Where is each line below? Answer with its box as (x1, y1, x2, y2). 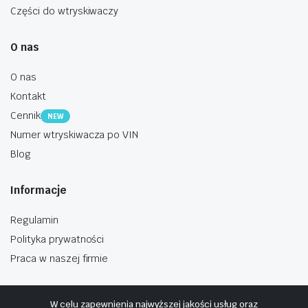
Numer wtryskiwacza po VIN (10, 129, 139, 142)
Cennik (10, 109, 41, 122)
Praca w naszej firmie (10, 252, 109, 265)
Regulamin (10, 214, 58, 227)
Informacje (10, 184, 67, 197)
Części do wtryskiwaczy (10, 5, 119, 18)
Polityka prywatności (10, 233, 104, 246)
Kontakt (10, 90, 46, 103)
